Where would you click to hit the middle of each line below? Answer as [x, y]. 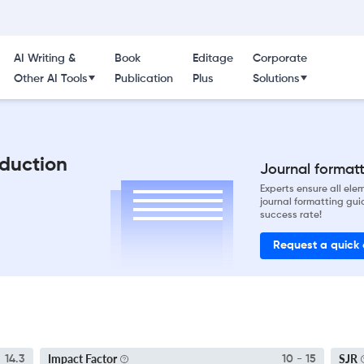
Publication [143, 79]
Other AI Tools [50, 79]
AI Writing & [44, 58]
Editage [212, 58]
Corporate [279, 58]
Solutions [275, 79]
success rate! [291, 215]
